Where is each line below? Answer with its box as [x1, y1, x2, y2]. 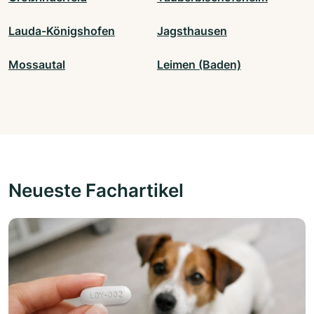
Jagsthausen [157, 24, 227, 39]
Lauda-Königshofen [8, 24, 115, 39]
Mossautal [8, 57, 65, 72]
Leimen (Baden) [157, 57, 241, 72]
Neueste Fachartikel [8, 179, 184, 202]
